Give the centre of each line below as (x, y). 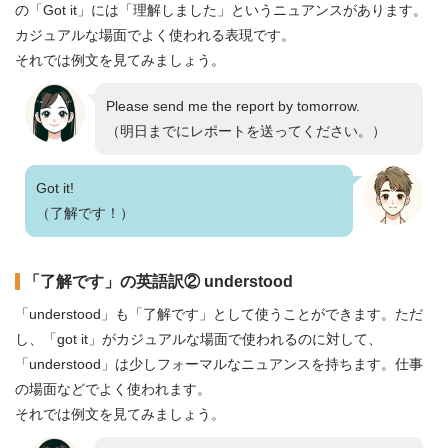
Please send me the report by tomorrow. (233, 106)
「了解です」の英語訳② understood (158, 281)
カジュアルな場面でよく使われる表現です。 (155, 35)
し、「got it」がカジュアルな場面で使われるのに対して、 (198, 339)
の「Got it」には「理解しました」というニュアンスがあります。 (221, 10)
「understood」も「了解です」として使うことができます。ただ (219, 314)
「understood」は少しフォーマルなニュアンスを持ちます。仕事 (219, 364)
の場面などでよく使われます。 (113, 389)
